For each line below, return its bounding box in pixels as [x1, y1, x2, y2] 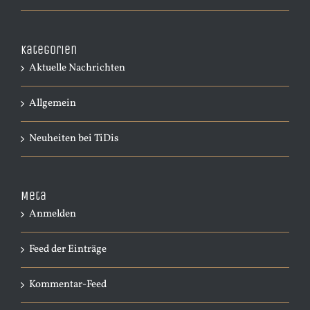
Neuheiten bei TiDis [29, 131, 118, 146]
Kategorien [21, 42, 77, 57]
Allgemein [29, 95, 76, 111]
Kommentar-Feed [29, 277, 107, 292]
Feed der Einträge [29, 241, 107, 257]
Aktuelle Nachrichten [29, 60, 125, 75]
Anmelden [29, 206, 76, 221]
